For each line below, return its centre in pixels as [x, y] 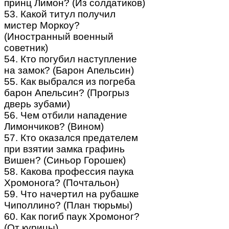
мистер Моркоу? [42, 25]
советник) [26, 48]
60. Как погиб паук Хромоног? [72, 216]
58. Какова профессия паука [69, 171]
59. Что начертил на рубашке [72, 194]
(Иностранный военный [59, 36]
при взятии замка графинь [64, 149]
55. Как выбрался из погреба [70, 81]
